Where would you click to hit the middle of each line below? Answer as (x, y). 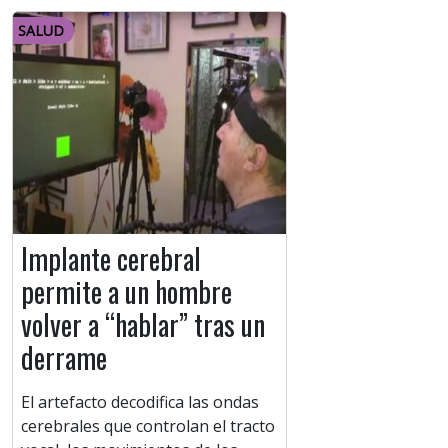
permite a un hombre (126, 292)
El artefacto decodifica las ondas (140, 402)
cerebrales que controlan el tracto (148, 426)
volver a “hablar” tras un (143, 325)
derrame (64, 358)
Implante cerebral (111, 259)
